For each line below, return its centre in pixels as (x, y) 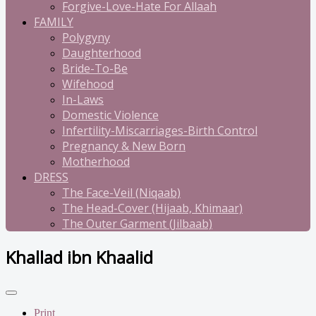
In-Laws (83, 99)
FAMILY (54, 22)
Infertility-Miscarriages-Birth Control (160, 130)
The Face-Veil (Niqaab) (121, 193)
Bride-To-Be (95, 68)
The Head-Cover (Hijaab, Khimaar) (152, 208)
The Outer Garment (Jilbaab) (137, 224)
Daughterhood (102, 53)
